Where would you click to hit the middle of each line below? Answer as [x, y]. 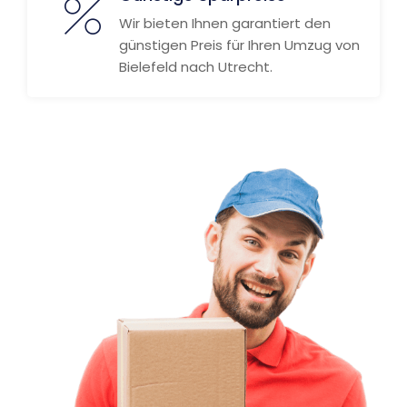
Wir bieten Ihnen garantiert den [225, 23]
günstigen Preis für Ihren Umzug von [239, 45]
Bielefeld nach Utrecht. [196, 67]
